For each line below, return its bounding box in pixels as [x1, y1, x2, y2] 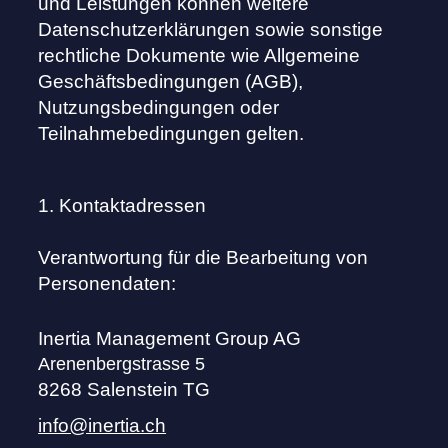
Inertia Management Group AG [38, 328, 302, 350]
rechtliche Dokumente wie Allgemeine [38, 45, 361, 67]
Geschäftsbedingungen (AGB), [38, 71, 304, 93]
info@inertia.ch [38, 415, 167, 437]
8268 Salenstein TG [38, 379, 211, 401]
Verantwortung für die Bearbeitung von [38, 247, 369, 269]
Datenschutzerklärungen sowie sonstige [38, 19, 384, 41]
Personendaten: [38, 273, 177, 295]
